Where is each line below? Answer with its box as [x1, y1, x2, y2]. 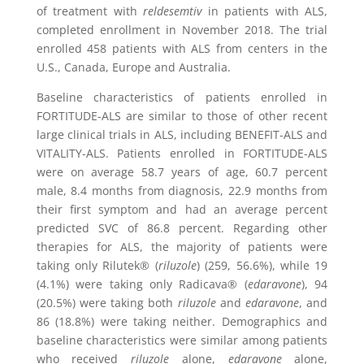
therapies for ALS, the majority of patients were [36, 239, 328, 254]
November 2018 [182, 22, 271, 37]
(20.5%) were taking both [36, 295, 174, 310]
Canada [63, 59, 106, 75]
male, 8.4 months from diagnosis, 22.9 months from [36, 183, 328, 198]
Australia [178, 59, 227, 75]
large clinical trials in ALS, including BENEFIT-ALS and [36, 127, 328, 142]
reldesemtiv [143, 3, 202, 19]
